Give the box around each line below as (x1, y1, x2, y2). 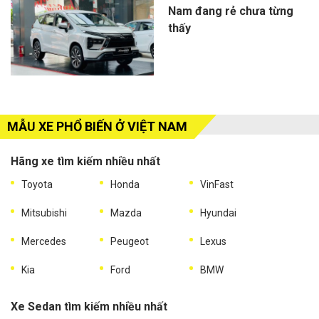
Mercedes (21, 236, 66, 248)
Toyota (21, 179, 53, 191)
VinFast (199, 179, 234, 191)
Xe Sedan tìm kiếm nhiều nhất (11, 300, 167, 314)
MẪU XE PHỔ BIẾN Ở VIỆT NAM (7, 119, 187, 135)
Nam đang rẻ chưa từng (167, 4, 293, 19)
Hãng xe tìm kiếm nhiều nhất (11, 155, 160, 169)
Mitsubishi (21, 207, 67, 219)
